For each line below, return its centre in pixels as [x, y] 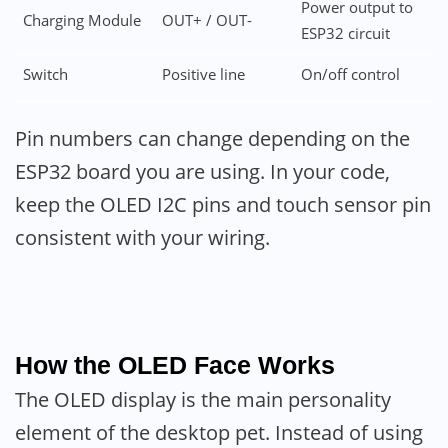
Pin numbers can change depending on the [212, 139]
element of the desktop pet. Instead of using [219, 432]
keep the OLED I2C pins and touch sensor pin [223, 205]
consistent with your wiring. [142, 238]
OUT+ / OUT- [206, 21]
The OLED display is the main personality [203, 399]
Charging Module [81, 21]
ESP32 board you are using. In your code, [202, 172]
